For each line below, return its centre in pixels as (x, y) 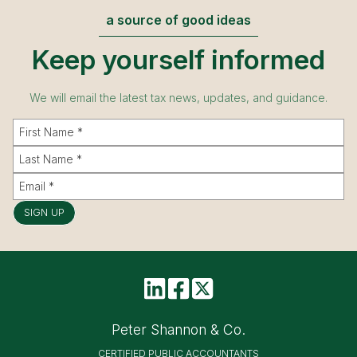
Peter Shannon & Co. (178, 330)
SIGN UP (44, 213)
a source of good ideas (178, 20)
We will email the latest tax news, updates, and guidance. (178, 98)
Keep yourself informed (178, 60)
